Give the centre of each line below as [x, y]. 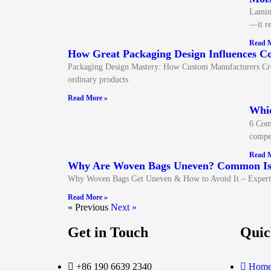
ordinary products [98, 80]
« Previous [88, 207]
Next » [124, 207]
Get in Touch [108, 232]
